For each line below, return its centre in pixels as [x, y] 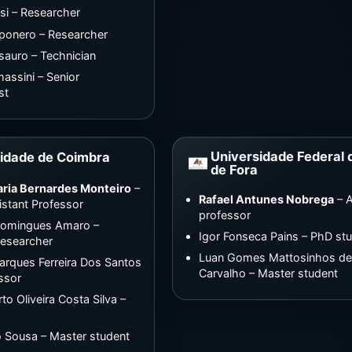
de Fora [234, 169]
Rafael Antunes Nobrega [267, 199]
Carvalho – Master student [269, 273]
